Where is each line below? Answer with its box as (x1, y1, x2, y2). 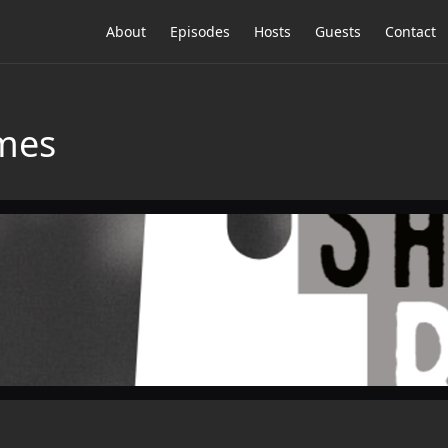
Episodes (170, 22, 230, 41)
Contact (385, 22, 436, 41)
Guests (315, 22, 361, 41)
